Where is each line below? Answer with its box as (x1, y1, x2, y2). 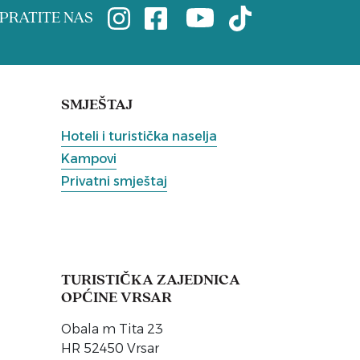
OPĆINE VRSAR (61, 290, 172, 306)
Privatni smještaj (61, 173, 167, 189)
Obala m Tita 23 (61, 321, 163, 337)
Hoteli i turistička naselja (61, 128, 217, 144)
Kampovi (61, 150, 117, 166)
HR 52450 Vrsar (61, 340, 159, 356)
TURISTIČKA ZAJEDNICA (61, 272, 240, 288)
